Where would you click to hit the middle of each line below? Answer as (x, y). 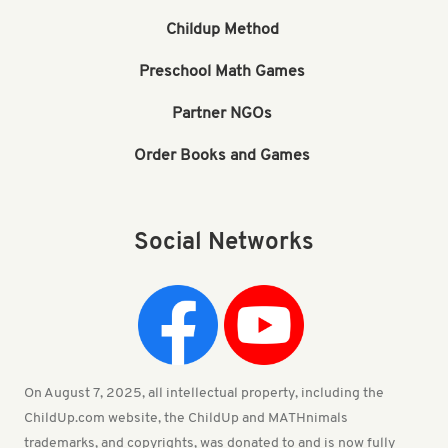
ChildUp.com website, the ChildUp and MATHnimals (186, 418)
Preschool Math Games (222, 72)
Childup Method (222, 30)
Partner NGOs (222, 114)
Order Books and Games (222, 156)
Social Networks (224, 242)
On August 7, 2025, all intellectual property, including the (204, 393)
